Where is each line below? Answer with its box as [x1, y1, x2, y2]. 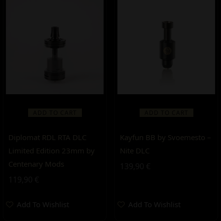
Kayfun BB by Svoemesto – [120, 132, 211, 142]
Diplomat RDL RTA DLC [8, 132, 86, 142]
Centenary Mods [8, 159, 64, 169]
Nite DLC [120, 146, 149, 155]
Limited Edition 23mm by [8, 146, 95, 155]
